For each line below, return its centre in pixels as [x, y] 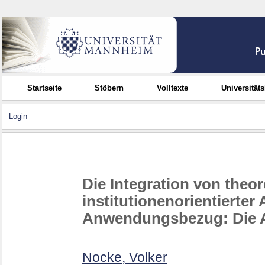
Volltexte [173, 88]
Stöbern [109, 88]
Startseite [45, 88]
